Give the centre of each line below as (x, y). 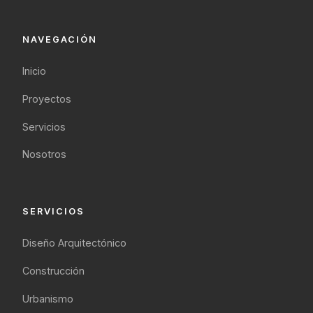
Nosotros (44, 154)
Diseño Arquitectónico (74, 243)
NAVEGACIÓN (60, 39)
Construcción (53, 270)
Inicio (34, 71)
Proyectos (47, 99)
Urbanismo (48, 298)
